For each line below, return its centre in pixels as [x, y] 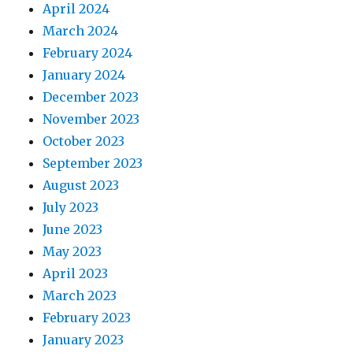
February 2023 [87, 318]
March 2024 [81, 31]
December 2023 [91, 97]
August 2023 [81, 185]
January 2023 [84, 340]
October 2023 [84, 141]
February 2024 [88, 53]
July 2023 [71, 207]
